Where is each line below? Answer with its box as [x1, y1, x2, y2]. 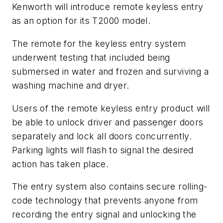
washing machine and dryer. [12, 80, 129, 91]
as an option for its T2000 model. [12, 15, 151, 26]
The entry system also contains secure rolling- [12, 181, 208, 192]
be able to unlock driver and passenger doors [12, 116, 204, 127]
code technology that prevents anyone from [12, 195, 198, 206]
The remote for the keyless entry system [12, 38, 186, 49]
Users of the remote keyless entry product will [12, 103, 210, 113]
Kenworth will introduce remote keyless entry [12, 1, 204, 12]
